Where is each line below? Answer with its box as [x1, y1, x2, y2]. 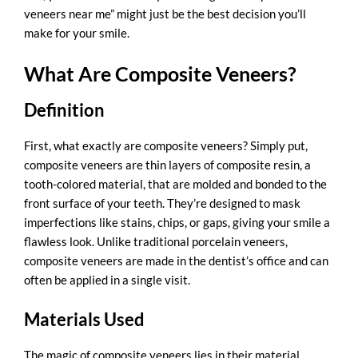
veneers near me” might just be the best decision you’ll [24, 6, 306, 21]
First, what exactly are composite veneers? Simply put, [24, 137, 308, 153]
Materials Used [24, 308, 145, 330]
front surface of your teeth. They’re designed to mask [24, 195, 300, 210]
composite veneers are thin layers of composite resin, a [24, 157, 311, 172]
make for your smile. [24, 25, 129, 40]
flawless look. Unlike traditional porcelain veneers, [24, 233, 288, 249]
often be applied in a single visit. [24, 272, 190, 287]
